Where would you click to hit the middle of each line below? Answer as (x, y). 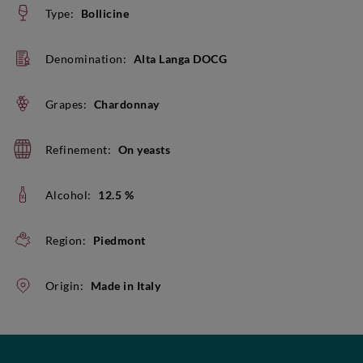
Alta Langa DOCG (180, 58)
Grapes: (66, 104)
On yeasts (144, 149)
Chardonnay (126, 104)
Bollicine (105, 13)
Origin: (64, 285)
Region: (66, 240)
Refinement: (78, 149)
